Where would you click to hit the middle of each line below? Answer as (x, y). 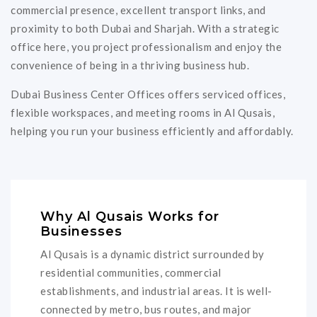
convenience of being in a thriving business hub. (130, 65)
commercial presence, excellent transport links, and (138, 10)
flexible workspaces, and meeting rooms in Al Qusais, (143, 113)
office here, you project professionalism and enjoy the (146, 47)
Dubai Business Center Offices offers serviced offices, (148, 94)
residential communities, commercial (131, 272)
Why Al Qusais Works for (130, 217)
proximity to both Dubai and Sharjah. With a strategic (145, 29)
